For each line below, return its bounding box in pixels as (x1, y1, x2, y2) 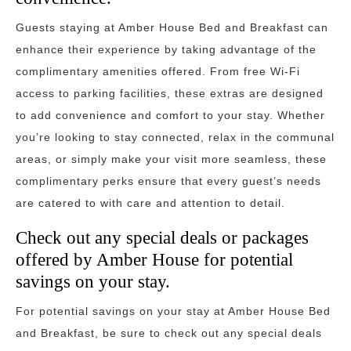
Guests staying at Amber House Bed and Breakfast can (16, 21, 328, 34)
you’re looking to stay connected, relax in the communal (16, 131, 335, 143)
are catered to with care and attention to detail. (16, 197, 285, 209)
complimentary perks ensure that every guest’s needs (16, 175, 321, 187)
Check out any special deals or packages (16, 227, 309, 248)
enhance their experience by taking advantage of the (16, 43, 317, 56)
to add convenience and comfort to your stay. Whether (16, 109, 325, 121)
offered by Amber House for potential (16, 249, 293, 270)
